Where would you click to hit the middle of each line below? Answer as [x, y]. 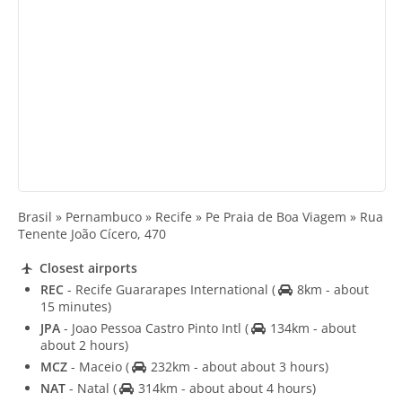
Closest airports [86, 267]
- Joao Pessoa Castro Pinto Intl [153, 328]
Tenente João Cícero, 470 [92, 234]
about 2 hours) [84, 345]
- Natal [89, 388]
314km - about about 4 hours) [225, 388]
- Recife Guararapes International [168, 289]
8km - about [331, 289]
